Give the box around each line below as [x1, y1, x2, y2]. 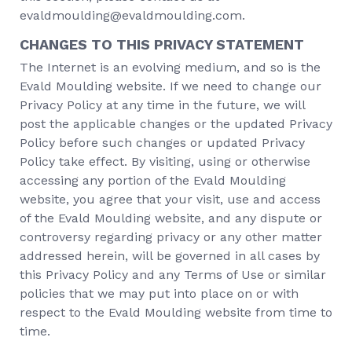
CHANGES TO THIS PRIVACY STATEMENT [20, 36, 304, 53]
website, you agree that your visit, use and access [20, 192, 321, 207]
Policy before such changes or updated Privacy [20, 135, 305, 150]
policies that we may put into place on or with [20, 286, 299, 301]
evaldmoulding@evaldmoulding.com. [20, 8, 245, 23]
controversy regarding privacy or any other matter [20, 229, 322, 244]
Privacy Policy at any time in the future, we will [20, 97, 305, 112]
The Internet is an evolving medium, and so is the [20, 60, 321, 75]
